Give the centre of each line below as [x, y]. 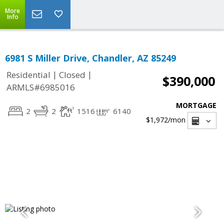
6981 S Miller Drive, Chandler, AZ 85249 [90, 58]
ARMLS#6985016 [41, 87]
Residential [28, 75]
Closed [72, 75]
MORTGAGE [196, 105]
